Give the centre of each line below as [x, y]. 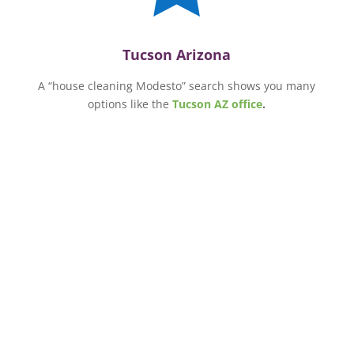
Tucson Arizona [177, 54]
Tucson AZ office [218, 104]
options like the [130, 104]
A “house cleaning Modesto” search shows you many [177, 85]
